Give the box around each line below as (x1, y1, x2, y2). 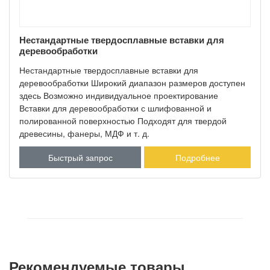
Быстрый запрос (48, 151, 113, 164)
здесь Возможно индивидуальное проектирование (19, 89, 218, 102)
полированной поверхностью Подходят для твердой (19, 115, 227, 127)
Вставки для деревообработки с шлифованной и (19, 102, 212, 115)
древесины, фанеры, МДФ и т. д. (19, 127, 149, 140)
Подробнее (175, 151, 220, 164)
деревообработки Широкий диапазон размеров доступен (19, 77, 245, 89)
